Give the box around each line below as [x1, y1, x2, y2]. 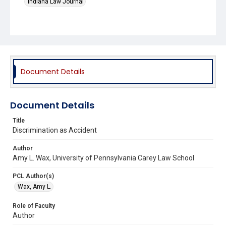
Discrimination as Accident [13, 126, 97, 134]
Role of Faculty [13, 202, 55, 209]
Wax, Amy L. [18, 183, 51, 190]
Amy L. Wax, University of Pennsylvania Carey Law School [13, 153, 194, 162]
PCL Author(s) [13, 172, 54, 180]
